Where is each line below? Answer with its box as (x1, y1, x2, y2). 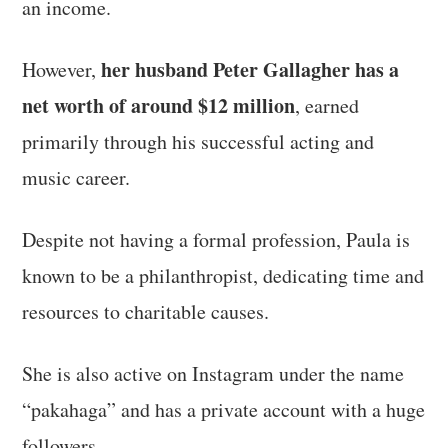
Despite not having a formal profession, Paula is (22, 225, 411, 253)
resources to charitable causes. (22, 297, 270, 325)
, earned (295, 91, 360, 119)
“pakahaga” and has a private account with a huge (22, 395, 426, 423)
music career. (22, 163, 131, 191)
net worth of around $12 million (22, 90, 296, 120)
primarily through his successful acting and (22, 127, 375, 155)
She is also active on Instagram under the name (22, 359, 405, 387)
